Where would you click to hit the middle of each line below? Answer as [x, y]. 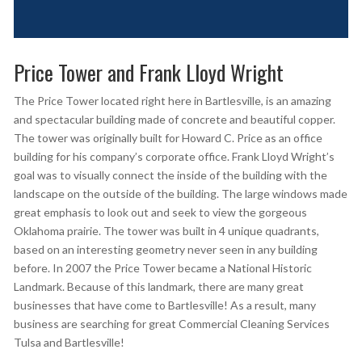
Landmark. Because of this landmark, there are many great [158, 287]
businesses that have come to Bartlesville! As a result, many [164, 305]
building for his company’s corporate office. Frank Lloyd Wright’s [174, 157]
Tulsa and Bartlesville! [69, 343]
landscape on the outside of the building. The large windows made [180, 194]
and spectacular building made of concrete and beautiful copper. [174, 120]
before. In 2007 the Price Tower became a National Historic [162, 268]
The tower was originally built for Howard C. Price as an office [168, 138]
